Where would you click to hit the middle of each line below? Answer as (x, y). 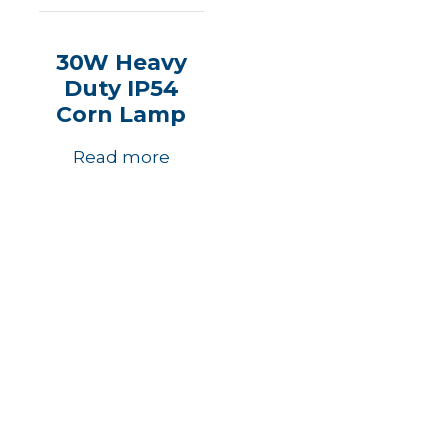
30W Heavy (121, 62)
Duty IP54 (121, 88)
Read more (121, 157)
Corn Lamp (121, 114)
